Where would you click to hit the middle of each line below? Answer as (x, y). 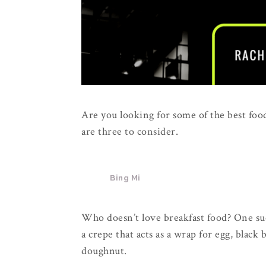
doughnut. (104, 251)
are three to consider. (130, 132)
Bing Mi (126, 178)
